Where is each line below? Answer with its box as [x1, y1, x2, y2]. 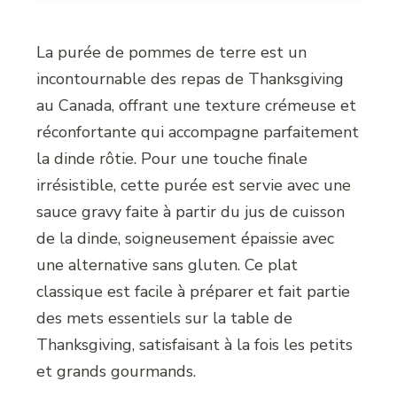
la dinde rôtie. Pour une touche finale [36, 148, 308, 170]
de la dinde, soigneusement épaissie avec [36, 228, 335, 250]
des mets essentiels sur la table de [36, 307, 293, 330]
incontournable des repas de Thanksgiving [36, 68, 345, 90]
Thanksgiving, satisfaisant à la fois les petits [36, 334, 354, 356]
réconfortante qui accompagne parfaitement [36, 121, 360, 144]
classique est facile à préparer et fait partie [36, 281, 351, 303]
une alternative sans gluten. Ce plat [36, 254, 299, 276]
